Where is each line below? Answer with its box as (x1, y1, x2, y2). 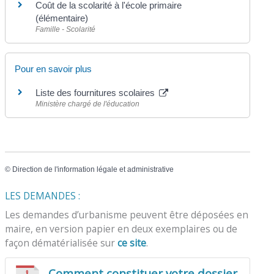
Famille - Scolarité (35, 24, 96, 34)
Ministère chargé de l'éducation (35, 99, 140, 108)
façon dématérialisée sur (5, 236, 118, 250)
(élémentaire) (35, 12, 89, 23)
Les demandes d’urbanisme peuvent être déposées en (5, 208, 249, 222)
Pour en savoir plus (15, 63, 92, 74)
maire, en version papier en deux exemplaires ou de (5, 222, 238, 236)
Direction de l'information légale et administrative (12, 165, 174, 174)
